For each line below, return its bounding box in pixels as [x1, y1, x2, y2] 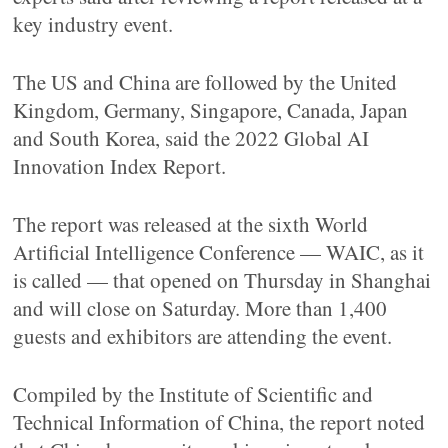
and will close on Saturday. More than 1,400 [13, 294, 388, 322]
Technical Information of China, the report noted [13, 408, 426, 436]
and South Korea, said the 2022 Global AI [13, 124, 370, 152]
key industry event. [13, 10, 174, 38]
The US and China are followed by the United [13, 68, 398, 96]
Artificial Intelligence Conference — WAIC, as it [13, 238, 425, 266]
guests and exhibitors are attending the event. [13, 322, 393, 350]
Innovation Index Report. [13, 152, 227, 180]
